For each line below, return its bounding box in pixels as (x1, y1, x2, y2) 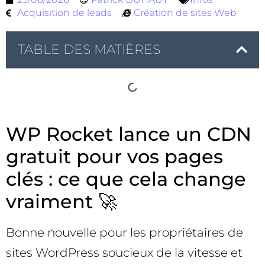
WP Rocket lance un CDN (6, 122, 251, 146)
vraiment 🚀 (6, 190, 117, 213)
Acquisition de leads (17, 7, 112, 18)
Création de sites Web (134, 7, 237, 18)
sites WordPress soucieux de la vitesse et (6, 245, 243, 260)
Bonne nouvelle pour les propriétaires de (6, 225, 243, 240)
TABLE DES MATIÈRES (18, 41, 160, 57)
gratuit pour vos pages (6, 145, 223, 168)
